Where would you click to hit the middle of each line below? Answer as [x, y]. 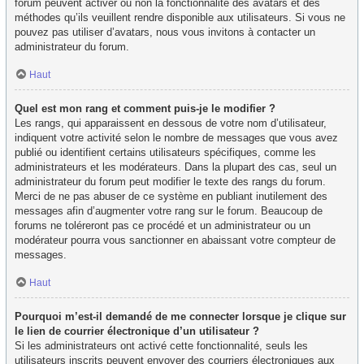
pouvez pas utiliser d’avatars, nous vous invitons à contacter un [165, 32]
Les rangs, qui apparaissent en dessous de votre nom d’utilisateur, [171, 123]
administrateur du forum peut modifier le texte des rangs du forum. [170, 182]
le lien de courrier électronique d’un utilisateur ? [137, 331]
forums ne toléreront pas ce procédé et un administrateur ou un [162, 226]
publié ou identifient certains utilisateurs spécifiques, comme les [165, 153]
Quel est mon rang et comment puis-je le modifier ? [145, 109]
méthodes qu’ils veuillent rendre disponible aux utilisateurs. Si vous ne [180, 18]
